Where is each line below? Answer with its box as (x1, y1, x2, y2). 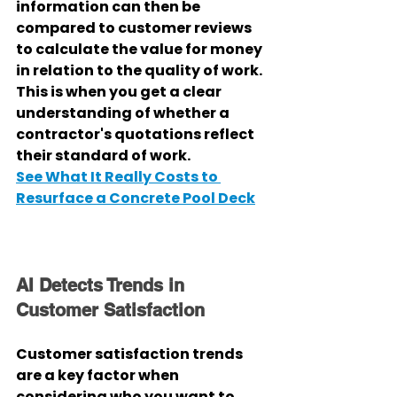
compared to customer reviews (16, 18, 254, 38)
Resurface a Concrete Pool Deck (16, 188, 255, 208)
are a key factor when (16, 365, 182, 385)
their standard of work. (16, 145, 191, 166)
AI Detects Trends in (16, 275, 190, 296)
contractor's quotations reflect (16, 124, 257, 144)
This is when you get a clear (16, 82, 224, 102)
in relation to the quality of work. (16, 60, 265, 81)
